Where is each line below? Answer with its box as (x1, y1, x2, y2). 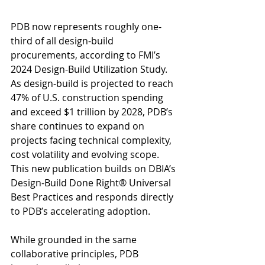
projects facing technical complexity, (11, 134, 174, 147)
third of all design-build (11, 34, 116, 48)
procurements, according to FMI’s (11, 49, 163, 62)
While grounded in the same (11, 233, 139, 247)
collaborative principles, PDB (11, 247, 141, 261)
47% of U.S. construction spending (11, 91, 166, 105)
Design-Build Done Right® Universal (11, 176, 173, 190)
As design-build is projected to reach (11, 77, 176, 91)
